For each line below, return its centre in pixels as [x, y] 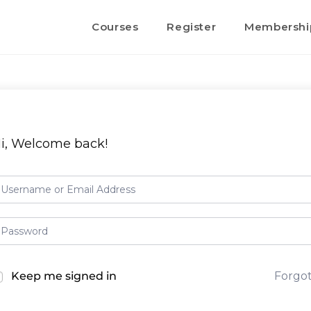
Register [192, 27]
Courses [115, 27]
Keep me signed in [64, 276]
